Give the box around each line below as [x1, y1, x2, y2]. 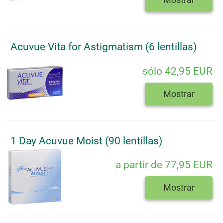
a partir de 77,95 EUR [115, 159, 213, 171]
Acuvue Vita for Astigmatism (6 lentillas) [10, 41, 197, 53]
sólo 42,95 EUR [142, 65, 213, 77]
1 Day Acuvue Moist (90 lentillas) [10, 134, 162, 147]
